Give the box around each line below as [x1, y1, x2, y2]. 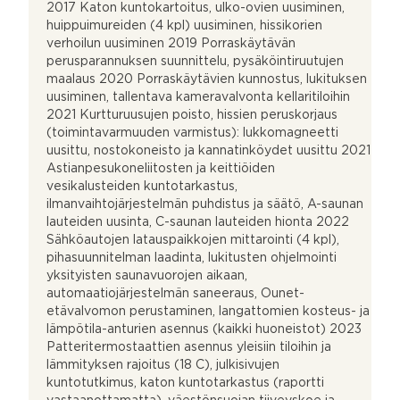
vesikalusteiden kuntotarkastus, [46, 180, 237, 192]
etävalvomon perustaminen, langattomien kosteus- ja [46, 305, 370, 317]
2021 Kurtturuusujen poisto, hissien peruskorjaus [46, 109, 337, 121]
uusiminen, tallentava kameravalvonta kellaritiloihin [46, 91, 350, 103]
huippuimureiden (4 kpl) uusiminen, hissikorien [46, 20, 322, 31]
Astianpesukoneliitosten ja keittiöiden [46, 162, 275, 174]
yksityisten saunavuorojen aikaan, [46, 270, 247, 281]
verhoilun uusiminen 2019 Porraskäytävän [46, 37, 296, 49]
